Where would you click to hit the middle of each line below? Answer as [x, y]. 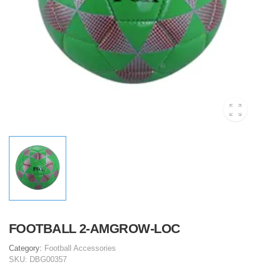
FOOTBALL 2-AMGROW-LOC [95, 228]
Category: [27, 248]
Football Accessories [80, 248]
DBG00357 [48, 259]
